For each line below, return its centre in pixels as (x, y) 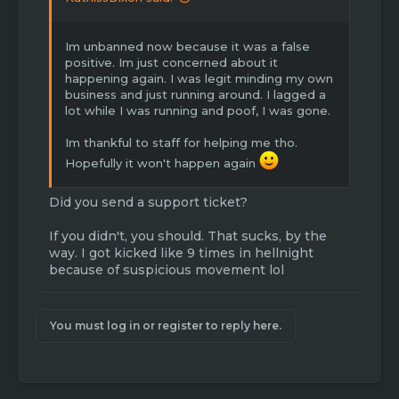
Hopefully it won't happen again (162, 163)
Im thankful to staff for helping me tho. (181, 143)
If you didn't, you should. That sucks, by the (188, 236)
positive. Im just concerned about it (171, 63)
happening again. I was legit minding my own (199, 79)
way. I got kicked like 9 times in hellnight (181, 253)
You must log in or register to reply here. (166, 326)
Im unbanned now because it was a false (187, 47)
